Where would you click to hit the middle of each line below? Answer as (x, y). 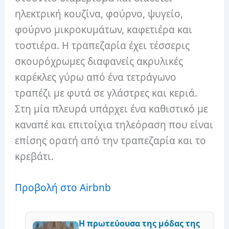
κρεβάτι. (35, 157)
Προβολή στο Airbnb (63, 188)
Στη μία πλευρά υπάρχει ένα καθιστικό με (112, 109)
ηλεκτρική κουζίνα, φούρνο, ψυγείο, (99, 14)
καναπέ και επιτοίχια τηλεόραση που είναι (114, 125)
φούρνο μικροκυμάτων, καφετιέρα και (104, 30)
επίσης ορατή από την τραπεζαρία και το (111, 141)
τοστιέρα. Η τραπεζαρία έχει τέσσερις (102, 46)
